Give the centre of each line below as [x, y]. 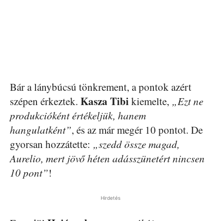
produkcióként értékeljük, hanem [78, 115]
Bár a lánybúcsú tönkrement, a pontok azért [101, 87]
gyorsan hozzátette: [51, 144]
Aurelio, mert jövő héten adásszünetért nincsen [107, 158]
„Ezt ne [187, 101]
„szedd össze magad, [136, 144]
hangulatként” [41, 130]
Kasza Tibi [105, 101]
